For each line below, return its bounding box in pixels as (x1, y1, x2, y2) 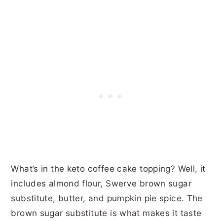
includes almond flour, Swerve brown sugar (11, 178, 191, 188)
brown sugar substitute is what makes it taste (11, 207, 202, 218)
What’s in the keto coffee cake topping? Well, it (11, 163, 206, 174)
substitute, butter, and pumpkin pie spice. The (11, 192, 203, 203)
